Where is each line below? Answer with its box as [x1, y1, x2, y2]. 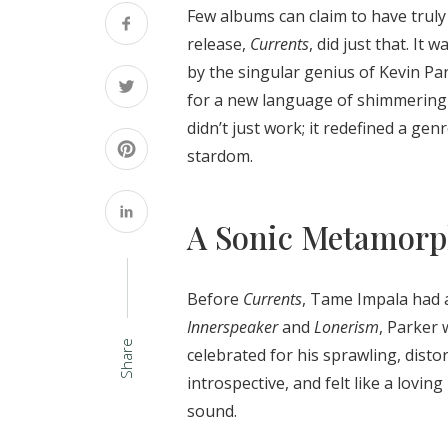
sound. [187, 399, 237, 422]
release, [187, 33, 250, 55]
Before [187, 287, 243, 310]
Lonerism [314, 315, 379, 338]
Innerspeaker [187, 315, 278, 338]
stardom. [187, 145, 253, 167]
